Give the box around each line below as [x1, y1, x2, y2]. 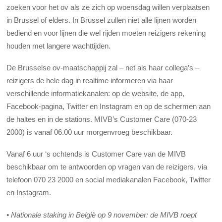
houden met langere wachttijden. [6, 41, 111, 50]
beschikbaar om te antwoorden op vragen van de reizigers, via [6, 163, 208, 171]
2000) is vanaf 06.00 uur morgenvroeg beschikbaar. [6, 128, 173, 137]
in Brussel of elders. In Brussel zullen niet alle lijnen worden [6, 15, 197, 24]
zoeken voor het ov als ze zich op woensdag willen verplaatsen [6, 2, 210, 11]
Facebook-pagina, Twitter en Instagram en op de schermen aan [6, 102, 211, 111]
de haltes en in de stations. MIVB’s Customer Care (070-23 [6, 115, 197, 124]
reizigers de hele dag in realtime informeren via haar [6, 76, 173, 85]
